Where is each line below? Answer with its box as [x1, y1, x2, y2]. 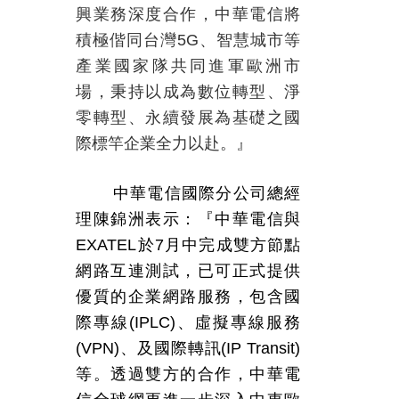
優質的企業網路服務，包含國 [76, 288, 301, 305]
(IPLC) [129, 313, 176, 331]
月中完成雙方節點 [163, 236, 301, 254]
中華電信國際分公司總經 [112, 184, 301, 202]
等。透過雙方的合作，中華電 [76, 365, 301, 383]
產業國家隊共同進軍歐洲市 [76, 57, 301, 75]
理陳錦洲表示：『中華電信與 [76, 210, 301, 228]
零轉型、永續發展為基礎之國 [76, 109, 301, 126]
